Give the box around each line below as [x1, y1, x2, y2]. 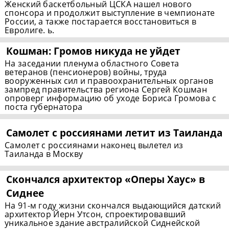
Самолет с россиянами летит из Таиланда [6, 125, 223, 140]
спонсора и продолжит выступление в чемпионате [5, 7, 215, 19]
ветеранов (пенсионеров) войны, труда [5, 66, 167, 78]
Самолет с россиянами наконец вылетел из [5, 139, 184, 151]
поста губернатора [5, 101, 83, 113]
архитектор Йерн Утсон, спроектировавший [5, 209, 186, 220]
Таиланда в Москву [5, 148, 83, 159]
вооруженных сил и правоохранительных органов [5, 75, 214, 87]
